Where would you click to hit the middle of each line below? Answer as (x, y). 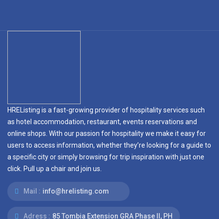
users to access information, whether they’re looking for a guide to (109, 145)
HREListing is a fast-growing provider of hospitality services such (106, 110)
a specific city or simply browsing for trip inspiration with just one (106, 157)
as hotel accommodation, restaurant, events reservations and (102, 122)
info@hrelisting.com (76, 191)
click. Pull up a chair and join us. (55, 169)
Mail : (31, 191)
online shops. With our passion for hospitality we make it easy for (107, 133)
